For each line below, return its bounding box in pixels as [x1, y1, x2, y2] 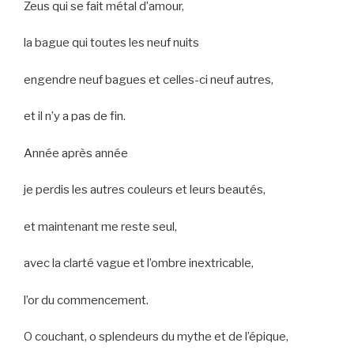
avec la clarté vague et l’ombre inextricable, [24, 256, 254, 271]
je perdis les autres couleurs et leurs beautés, [24, 183, 265, 198]
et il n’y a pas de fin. [24, 109, 126, 124]
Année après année [24, 145, 128, 160]
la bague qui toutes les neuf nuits [24, 36, 199, 51]
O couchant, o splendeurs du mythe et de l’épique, [24, 330, 288, 345]
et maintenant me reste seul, [24, 219, 177, 234]
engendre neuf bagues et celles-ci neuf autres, [24, 72, 273, 87]
